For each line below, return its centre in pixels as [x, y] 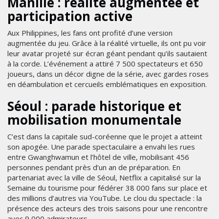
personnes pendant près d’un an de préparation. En [94, 167]
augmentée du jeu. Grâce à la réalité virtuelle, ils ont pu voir [107, 43]
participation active [70, 16]
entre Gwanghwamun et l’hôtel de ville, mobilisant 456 [98, 157]
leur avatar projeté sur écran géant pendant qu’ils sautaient [107, 53]
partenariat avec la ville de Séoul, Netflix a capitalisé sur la [104, 177]
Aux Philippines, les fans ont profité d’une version [90, 33]
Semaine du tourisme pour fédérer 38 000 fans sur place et [107, 187]
